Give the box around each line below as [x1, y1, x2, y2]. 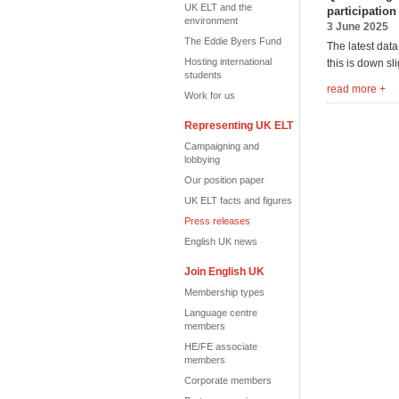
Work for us [184, 90, 235, 101]
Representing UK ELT [184, 119, 293, 132]
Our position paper [184, 175, 265, 185]
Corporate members [184, 375, 272, 386]
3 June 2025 [327, 20, 388, 33]
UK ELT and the [184, 2, 252, 12]
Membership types [184, 287, 265, 297]
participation [327, 4, 396, 18]
